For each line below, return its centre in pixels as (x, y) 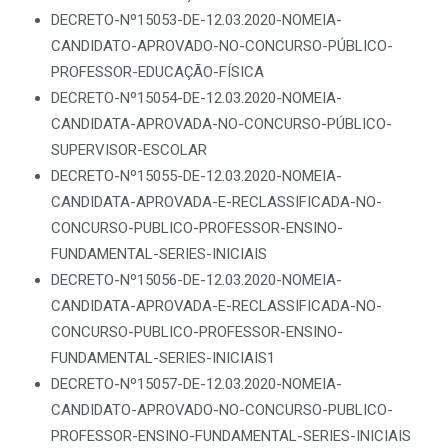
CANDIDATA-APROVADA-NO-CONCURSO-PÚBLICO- (221, 124)
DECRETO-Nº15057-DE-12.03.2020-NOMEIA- (196, 384)
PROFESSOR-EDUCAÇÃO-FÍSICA (157, 72)
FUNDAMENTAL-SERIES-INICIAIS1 (163, 358)
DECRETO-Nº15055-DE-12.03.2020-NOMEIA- (196, 176)
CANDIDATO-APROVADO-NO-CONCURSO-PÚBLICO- (222, 46)
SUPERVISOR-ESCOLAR (129, 150)
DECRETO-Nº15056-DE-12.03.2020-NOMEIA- (196, 280)
